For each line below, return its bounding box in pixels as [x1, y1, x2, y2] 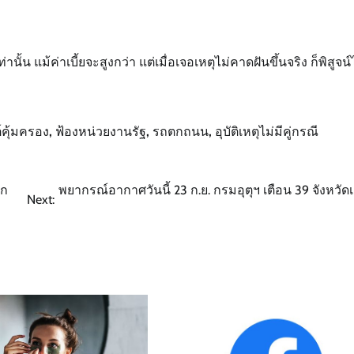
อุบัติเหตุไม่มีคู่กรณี [215, 123, 318, 139]
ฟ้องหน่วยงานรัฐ [55, 123, 146, 139]
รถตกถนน [153, 123, 209, 139]
